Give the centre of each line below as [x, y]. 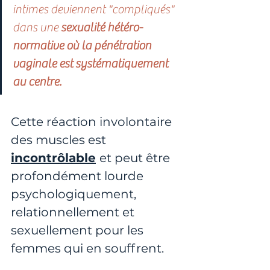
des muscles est [60, 140]
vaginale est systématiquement [92, 64]
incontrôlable [53, 158]
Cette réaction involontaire [93, 122]
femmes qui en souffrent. [87, 249]
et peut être [136, 158]
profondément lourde [79, 176]
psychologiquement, [75, 194]
